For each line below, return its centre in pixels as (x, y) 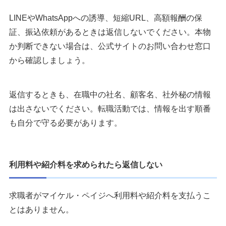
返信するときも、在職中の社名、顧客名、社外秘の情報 (110, 95)
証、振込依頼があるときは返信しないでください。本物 (110, 32)
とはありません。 (41, 210)
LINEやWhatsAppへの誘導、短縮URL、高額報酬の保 (106, 18)
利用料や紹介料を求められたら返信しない (86, 165)
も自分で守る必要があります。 (66, 123)
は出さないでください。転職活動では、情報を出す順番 (110, 109)
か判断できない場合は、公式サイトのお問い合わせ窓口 (110, 46)
